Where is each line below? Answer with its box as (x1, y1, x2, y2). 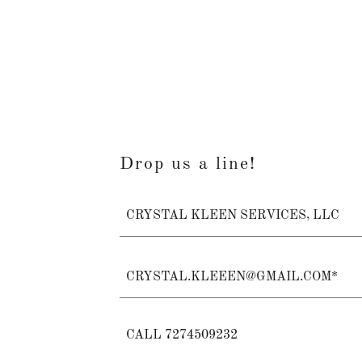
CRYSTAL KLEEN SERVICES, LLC (126, 208, 339, 222)
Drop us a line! (120, 155, 256, 174)
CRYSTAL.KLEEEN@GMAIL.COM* (126, 270, 338, 284)
